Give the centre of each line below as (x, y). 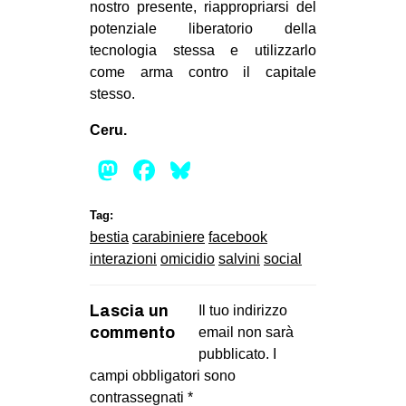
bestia (109, 237)
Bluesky (246, 170)
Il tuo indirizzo (243, 310)
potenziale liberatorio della (203, 28)
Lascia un (129, 310)
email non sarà (246, 332)
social (283, 258)
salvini (239, 258)
